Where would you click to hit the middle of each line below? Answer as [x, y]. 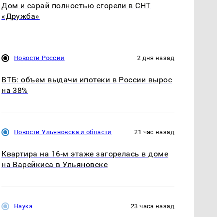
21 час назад [154, 132]
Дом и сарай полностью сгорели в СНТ [76, 6]
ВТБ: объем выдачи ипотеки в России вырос [87, 80]
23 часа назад [153, 206]
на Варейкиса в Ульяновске [55, 165]
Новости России [39, 58]
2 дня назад [155, 58]
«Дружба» [21, 16]
